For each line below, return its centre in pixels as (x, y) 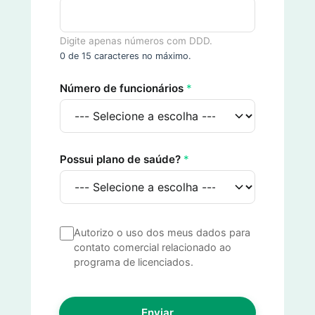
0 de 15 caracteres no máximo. (126, 56)
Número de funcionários (123, 89)
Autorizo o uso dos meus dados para (162, 233)
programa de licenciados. (134, 262)
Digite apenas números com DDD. (136, 41)
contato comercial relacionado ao (153, 247)
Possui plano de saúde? (122, 160)
